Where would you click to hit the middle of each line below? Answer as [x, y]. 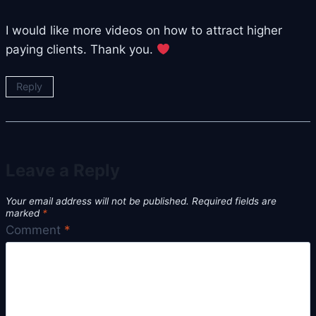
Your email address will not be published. [97, 201]
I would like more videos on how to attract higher [144, 31]
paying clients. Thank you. [81, 50]
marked [24, 213]
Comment [35, 230]
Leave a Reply [63, 170]
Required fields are [234, 201]
